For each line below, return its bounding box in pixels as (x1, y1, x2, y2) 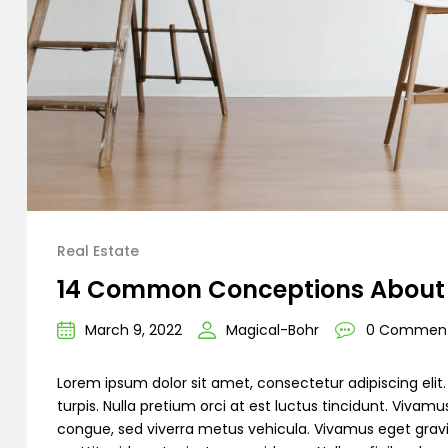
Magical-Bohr (226, 319, 319, 340)
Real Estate (57, 240, 139, 261)
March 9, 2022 (85, 319, 182, 340)
